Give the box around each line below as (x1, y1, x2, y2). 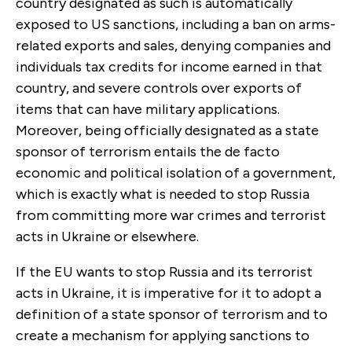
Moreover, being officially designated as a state (16, 121, 319, 139)
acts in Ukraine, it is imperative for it (16, 284, 255, 302)
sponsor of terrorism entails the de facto (16, 142, 280, 160)
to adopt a (255, 284, 321, 302)
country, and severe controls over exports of (16, 79, 302, 97)
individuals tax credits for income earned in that (16, 57, 322, 75)
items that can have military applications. (16, 100, 280, 118)
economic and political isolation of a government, (16, 163, 335, 181)
